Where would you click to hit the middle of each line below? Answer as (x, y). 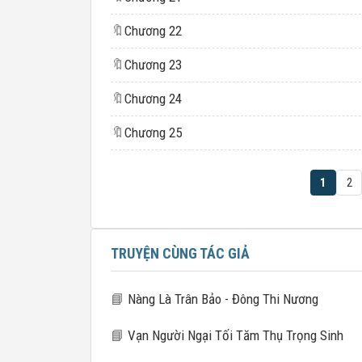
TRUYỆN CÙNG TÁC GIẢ (180, 253)
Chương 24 (153, 99)
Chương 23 (153, 65)
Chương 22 (153, 31)
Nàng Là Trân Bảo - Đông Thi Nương (221, 299)
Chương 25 (153, 133)
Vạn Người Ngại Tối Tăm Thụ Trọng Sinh (234, 335)
